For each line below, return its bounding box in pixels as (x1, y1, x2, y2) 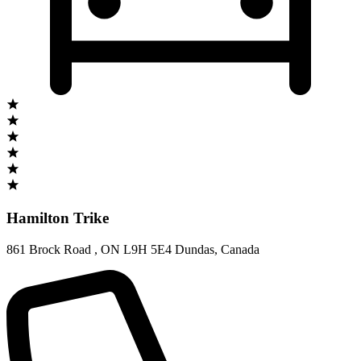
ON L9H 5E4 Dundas (101, 243, 214, 257)
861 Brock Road (6, 243, 94, 257)
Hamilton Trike (6, 210, 109, 227)
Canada (221, 243, 259, 257)
